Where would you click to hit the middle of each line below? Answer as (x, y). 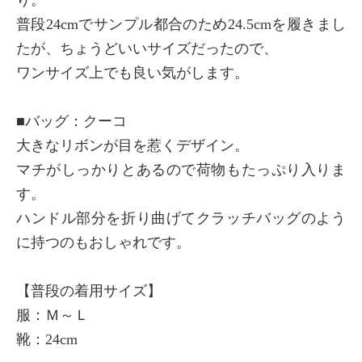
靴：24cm (47, 339)
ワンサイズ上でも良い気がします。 (133, 73)
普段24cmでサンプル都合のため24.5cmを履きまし (181, 24)
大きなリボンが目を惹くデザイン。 (133, 145)
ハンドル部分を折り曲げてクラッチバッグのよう (181, 218)
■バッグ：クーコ (72, 121)
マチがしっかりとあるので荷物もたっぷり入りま (181, 170)
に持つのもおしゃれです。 (103, 242)
